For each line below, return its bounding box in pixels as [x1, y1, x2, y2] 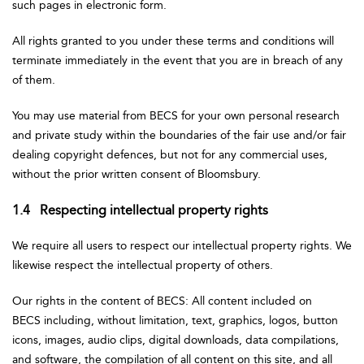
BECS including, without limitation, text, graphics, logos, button [12, 314, 338, 327]
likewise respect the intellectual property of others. [12, 258, 276, 272]
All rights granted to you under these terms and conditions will [12, 34, 334, 48]
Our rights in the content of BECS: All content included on [12, 294, 312, 308]
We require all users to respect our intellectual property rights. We [12, 239, 352, 253]
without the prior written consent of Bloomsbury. [12, 167, 264, 181]
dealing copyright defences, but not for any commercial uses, [12, 148, 327, 162]
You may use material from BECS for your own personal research [12, 109, 340, 123]
